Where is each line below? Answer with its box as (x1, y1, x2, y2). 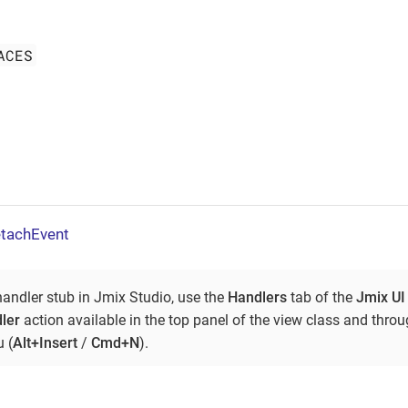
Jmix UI (356, 288, 405, 306)
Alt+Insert (13, 333, 77, 352)
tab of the (287, 288, 356, 306)
